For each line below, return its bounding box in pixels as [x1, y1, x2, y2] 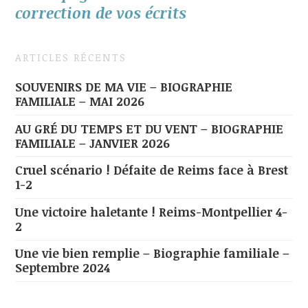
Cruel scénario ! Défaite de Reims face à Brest [15, 162, 289, 179]
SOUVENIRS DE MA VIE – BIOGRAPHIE [15, 78, 233, 96]
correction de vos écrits [15, 1, 187, 23]
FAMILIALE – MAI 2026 [15, 93, 145, 110]
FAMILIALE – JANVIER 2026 [15, 134, 170, 151]
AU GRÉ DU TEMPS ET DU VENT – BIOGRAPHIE [15, 120, 284, 137]
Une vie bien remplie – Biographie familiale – [15, 245, 290, 262]
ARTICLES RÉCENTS [15, 49, 127, 64]
